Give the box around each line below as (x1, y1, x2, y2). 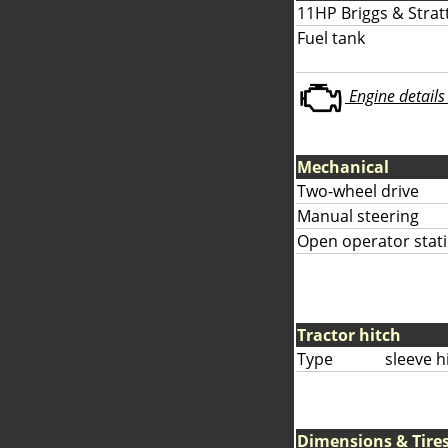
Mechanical (297, 156, 389, 178)
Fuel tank (297, 27, 365, 49)
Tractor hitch (297, 324, 401, 346)
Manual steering (297, 205, 419, 227)
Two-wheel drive (297, 180, 419, 202)
